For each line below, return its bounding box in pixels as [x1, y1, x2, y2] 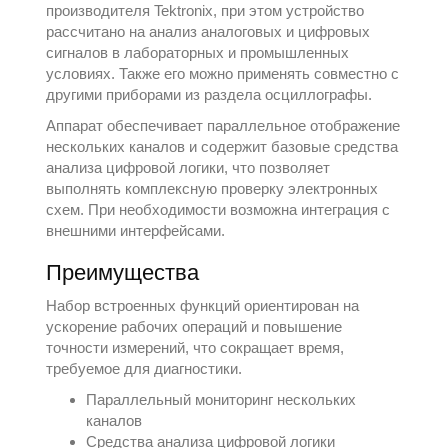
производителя [46, 2, 155, 19]
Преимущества [46, 260, 200, 285]
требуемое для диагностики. [46, 360, 243, 377]
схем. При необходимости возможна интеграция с [46, 201, 391, 218]
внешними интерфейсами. [46, 222, 226, 239]
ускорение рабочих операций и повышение [46, 318, 343, 335]
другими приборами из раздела [46, 86, 266, 103]
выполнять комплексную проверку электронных [46, 180, 379, 197]
